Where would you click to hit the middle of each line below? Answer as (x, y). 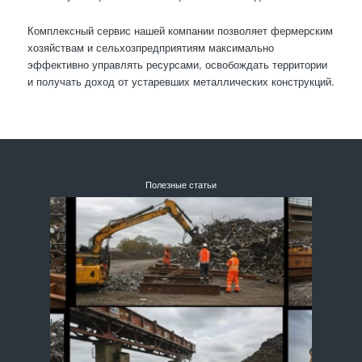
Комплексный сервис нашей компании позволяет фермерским (180, 31)
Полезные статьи (181, 185)
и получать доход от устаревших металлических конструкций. (181, 82)
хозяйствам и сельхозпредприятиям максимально (150, 48)
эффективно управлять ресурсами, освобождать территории (177, 65)
